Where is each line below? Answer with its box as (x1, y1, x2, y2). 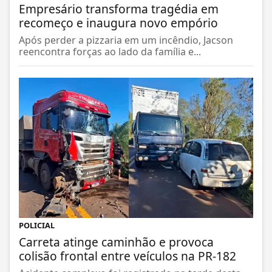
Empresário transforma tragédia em (19, 2, 219, 19)
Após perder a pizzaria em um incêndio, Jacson (19, 35, 233, 49)
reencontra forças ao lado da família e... (19, 46, 201, 60)
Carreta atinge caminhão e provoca (19, 234, 214, 251)
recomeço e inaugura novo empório (19, 16, 218, 33)
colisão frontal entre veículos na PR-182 (19, 248, 236, 265)
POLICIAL (19, 220, 55, 232)
